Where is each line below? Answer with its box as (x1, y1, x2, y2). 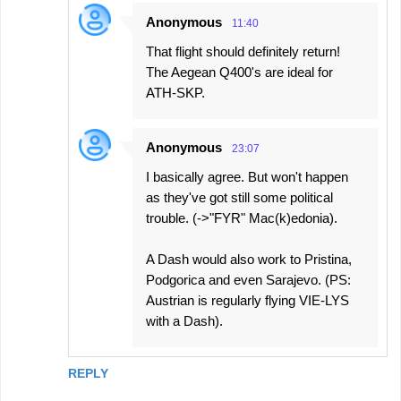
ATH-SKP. (146, 85, 205, 100)
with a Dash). (146, 313, 223, 328)
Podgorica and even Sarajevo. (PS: (146, 272, 351, 287)
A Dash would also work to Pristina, (146, 252, 352, 267)
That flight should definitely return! (146, 44, 340, 59)
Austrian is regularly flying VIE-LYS (146, 293, 349, 308)
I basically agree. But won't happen (146, 169, 348, 184)
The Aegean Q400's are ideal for (146, 64, 333, 80)
